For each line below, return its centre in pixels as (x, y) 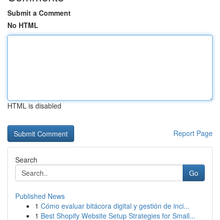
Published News (40, 196)
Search (26, 160)
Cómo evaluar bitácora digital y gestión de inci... (115, 206)
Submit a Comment (39, 13)
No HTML (23, 25)
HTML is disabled (34, 106)
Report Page (193, 133)
